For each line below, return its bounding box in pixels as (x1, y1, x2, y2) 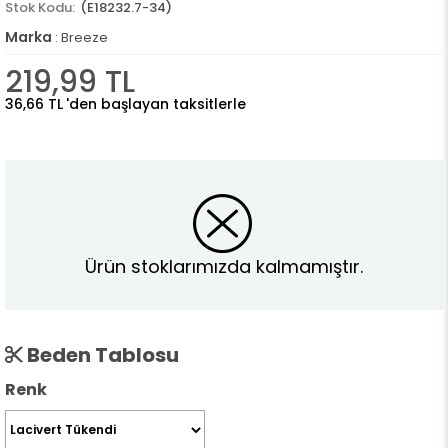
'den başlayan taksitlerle (66, 94, 246, 114)
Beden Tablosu (23, 341, 179, 370)
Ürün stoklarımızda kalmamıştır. (85, 253, 363, 279)
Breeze (61, 28, 108, 47)
